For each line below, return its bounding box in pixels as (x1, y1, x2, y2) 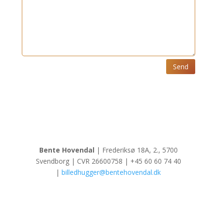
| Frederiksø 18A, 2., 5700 (94, 145, 178, 155)
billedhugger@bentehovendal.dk (62, 168, 161, 177)
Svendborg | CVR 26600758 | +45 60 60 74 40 (35, 156, 181, 166)
